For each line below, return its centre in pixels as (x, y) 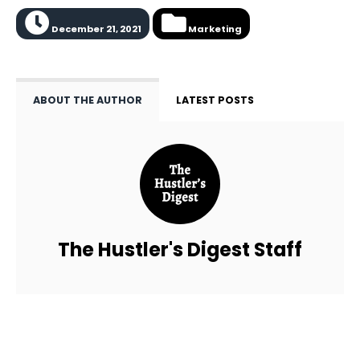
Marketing (214, 29)
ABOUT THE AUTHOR (88, 100)
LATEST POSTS (215, 100)
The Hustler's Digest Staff (180, 249)
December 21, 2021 (95, 29)
